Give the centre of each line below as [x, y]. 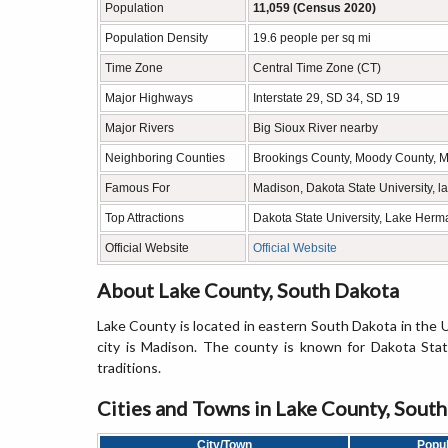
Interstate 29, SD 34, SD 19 [326, 98]
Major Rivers [139, 128]
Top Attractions [144, 218]
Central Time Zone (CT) [317, 68]
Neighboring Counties [165, 158]
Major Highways [149, 98]
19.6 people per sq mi [312, 38]
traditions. [129, 367]
